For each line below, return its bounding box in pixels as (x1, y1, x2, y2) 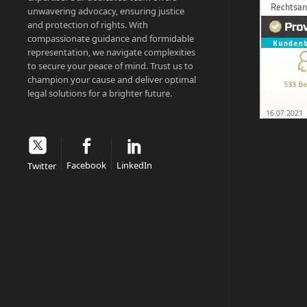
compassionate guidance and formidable (27, 32, 194, 45)
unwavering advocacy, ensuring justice (27, 5, 184, 18)
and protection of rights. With (27, 19, 148, 32)
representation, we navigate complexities (27, 46, 195, 59)
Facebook (66, 159, 106, 172)
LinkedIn (116, 159, 152, 172)
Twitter (27, 160, 56, 173)
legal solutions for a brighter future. (27, 87, 172, 100)
